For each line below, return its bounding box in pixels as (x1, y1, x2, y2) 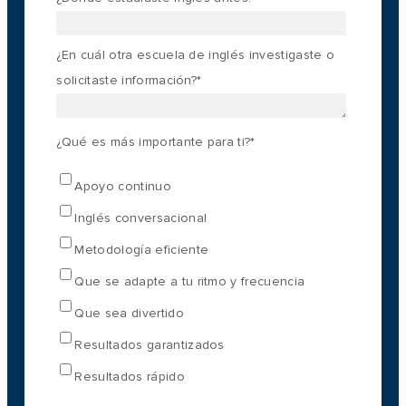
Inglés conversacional (74, 209, 208, 226)
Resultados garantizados (74, 336, 225, 353)
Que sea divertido (74, 304, 184, 321)
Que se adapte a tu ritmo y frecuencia (74, 273, 305, 289)
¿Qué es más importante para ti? (56, 133, 251, 150)
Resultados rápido (74, 368, 185, 384)
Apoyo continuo (74, 178, 171, 194)
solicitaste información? (56, 72, 198, 88)
